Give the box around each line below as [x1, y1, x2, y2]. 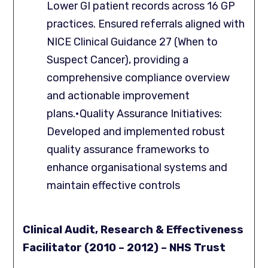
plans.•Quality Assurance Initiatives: [47, 107, 223, 121]
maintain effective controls [47, 179, 181, 193]
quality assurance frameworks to [47, 143, 210, 157]
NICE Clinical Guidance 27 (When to [47, 35, 218, 49]
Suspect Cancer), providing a [47, 53, 189, 67]
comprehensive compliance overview [47, 71, 230, 85]
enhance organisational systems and [47, 161, 228, 175]
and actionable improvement [47, 89, 190, 103]
